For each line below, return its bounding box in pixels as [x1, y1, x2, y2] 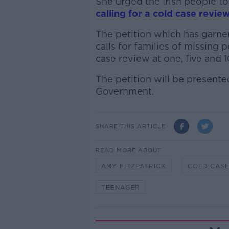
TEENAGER [101, 184, 140, 191]
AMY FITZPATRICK [101, 162, 166, 170]
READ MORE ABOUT [95, 147, 162, 154]
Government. [95, 86, 154, 97]
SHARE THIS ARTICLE [95, 122, 166, 130]
